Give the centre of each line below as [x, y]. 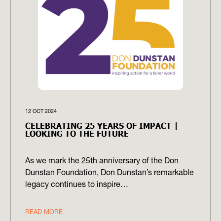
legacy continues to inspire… [77, 184]
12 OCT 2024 [41, 111]
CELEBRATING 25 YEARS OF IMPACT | [102, 125]
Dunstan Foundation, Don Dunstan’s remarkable [110, 172]
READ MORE [44, 211]
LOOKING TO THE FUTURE [77, 133]
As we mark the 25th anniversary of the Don [102, 160]
